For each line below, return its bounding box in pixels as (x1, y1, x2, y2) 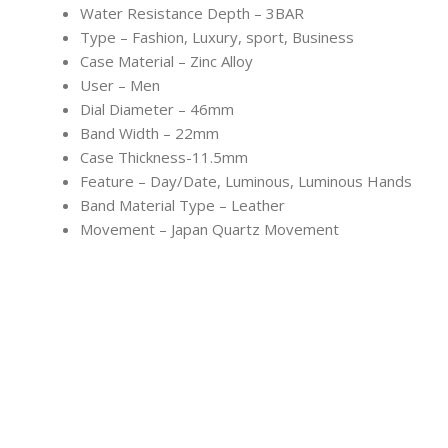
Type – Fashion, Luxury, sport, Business (80, 27, 354, 48)
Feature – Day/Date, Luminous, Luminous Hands (80, 171, 412, 192)
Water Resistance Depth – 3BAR (80, 3, 304, 24)
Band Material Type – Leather (80, 195, 285, 216)
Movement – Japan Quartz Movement (80, 219, 339, 240)
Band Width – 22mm (80, 123, 219, 144)
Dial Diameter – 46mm (80, 99, 234, 120)
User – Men (80, 75, 160, 96)
